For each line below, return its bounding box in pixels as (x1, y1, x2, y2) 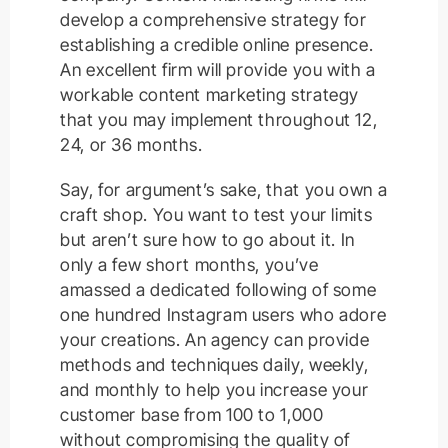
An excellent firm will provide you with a (60, 59, 376, 81)
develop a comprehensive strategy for (60, 9, 367, 31)
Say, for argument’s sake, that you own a (60, 179, 388, 201)
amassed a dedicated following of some (60, 279, 377, 301)
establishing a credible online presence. (60, 34, 374, 56)
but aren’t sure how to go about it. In (60, 229, 355, 251)
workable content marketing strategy (60, 84, 360, 106)
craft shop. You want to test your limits (60, 204, 373, 226)
